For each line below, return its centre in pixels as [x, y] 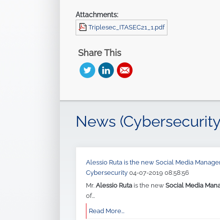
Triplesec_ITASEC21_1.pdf [126, 27]
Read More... [107, 211]
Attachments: [97, 15]
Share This [100, 53]
